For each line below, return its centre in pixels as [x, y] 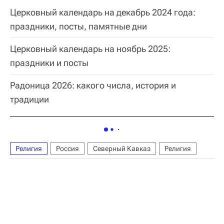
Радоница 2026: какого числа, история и [93, 85]
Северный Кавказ [122, 148]
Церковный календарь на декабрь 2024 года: [103, 12]
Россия [67, 148]
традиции [29, 99]
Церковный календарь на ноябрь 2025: [90, 48]
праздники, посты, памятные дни [78, 26]
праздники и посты [49, 62]
